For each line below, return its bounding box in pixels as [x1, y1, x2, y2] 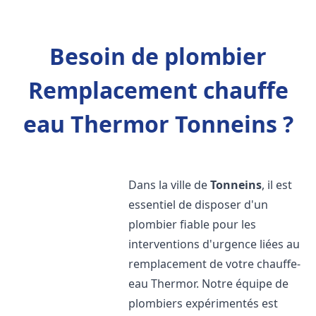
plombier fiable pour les [128, 217, 257, 232]
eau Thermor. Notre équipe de [128, 276, 289, 291]
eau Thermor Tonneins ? [23, 109, 293, 139]
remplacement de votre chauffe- [128, 256, 301, 272]
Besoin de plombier [49, 41, 267, 71]
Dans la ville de [128, 177, 211, 193]
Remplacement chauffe [28, 75, 288, 105]
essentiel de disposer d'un [128, 197, 269, 212]
